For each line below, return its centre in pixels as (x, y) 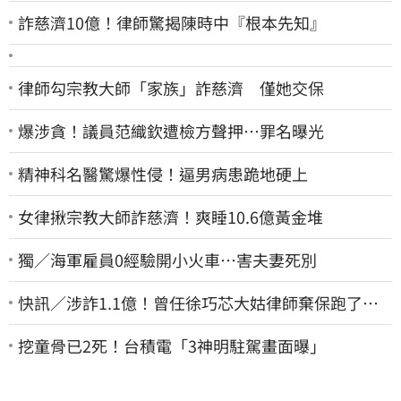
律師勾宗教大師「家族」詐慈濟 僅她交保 (171, 87)
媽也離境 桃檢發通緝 (98, 323)
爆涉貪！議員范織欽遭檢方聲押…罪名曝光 (171, 130)
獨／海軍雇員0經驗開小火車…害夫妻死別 (167, 259)
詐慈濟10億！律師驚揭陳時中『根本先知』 (172, 22)
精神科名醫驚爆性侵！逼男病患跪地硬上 (163, 173)
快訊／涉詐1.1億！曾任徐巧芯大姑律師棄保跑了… (198, 302)
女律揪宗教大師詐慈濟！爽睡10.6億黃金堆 (171, 216)
